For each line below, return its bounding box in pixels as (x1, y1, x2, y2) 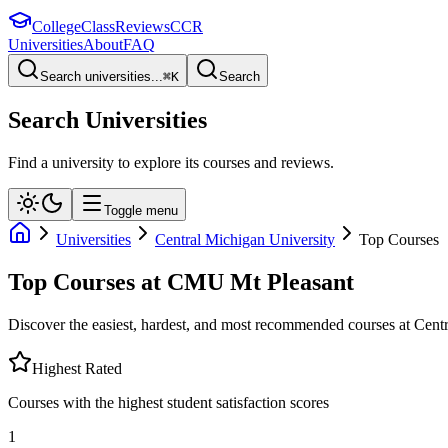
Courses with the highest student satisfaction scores (8, 393, 329, 411)
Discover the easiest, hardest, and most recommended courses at (8, 315, 410, 333)
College (32, 18, 81, 35)
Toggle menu (104, 202, 178, 218)
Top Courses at (8, 268, 161, 295)
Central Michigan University (155, 230, 335, 248)
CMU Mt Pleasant (167, 268, 354, 295)
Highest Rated (32, 359, 122, 377)
